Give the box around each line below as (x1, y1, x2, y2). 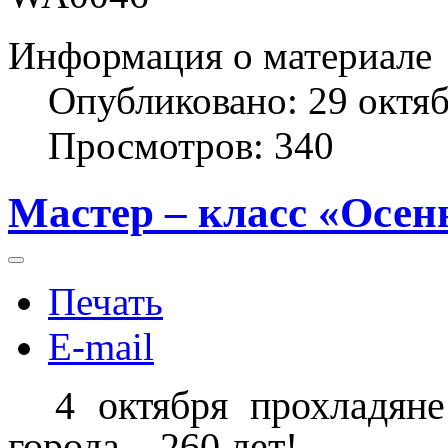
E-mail (48, 324, 154, 368)
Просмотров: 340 (48, 123, 334, 167)
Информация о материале (8, 33, 432, 77)
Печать (48, 279, 163, 323)
